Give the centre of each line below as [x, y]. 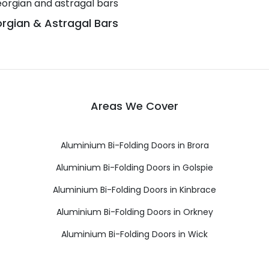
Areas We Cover [134, 106]
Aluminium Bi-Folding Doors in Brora [134, 145]
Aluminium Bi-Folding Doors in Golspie [134, 167]
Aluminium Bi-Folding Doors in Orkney [134, 212]
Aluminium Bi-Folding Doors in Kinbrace [134, 189]
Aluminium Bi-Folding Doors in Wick [134, 234]
